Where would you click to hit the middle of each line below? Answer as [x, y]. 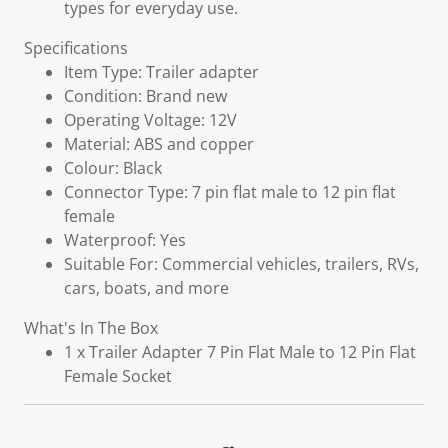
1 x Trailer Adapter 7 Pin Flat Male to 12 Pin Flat [240, 352]
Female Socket [118, 376]
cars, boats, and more [146, 288]
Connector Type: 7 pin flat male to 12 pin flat [230, 192]
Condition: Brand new [145, 96]
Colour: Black [113, 168]
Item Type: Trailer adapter [161, 72]
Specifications [76, 48]
